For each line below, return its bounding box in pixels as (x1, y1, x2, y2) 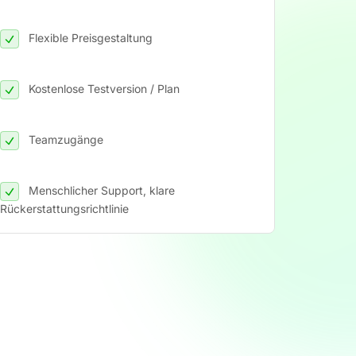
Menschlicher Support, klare (29, 183, 175, 197)
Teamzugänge (29, 132, 103, 146)
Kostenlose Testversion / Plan (29, 81, 180, 95)
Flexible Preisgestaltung (29, 30, 153, 44)
